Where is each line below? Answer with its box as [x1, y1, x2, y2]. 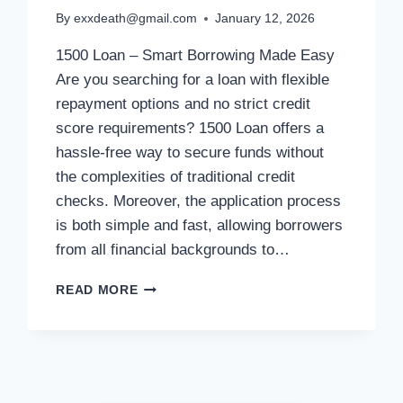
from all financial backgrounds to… [56, 241, 291, 259]
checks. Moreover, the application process [56, 193, 342, 210]
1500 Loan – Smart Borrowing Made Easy [56, 47, 336, 65]
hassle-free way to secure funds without [56, 144, 325, 162]
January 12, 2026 [214, 12, 315, 26]
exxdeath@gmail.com [73, 12, 197, 26]
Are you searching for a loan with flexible [56, 71, 330, 89]
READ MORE [56, 283, 139, 298]
